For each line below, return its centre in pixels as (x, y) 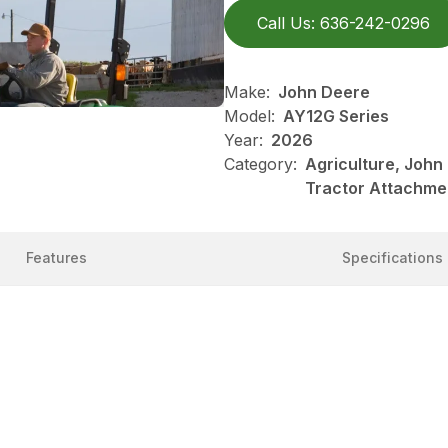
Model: (249, 116)
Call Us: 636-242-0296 (343, 23)
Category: (260, 164)
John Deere (324, 92)
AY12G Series (336, 116)
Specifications (392, 257)
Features (56, 257)
